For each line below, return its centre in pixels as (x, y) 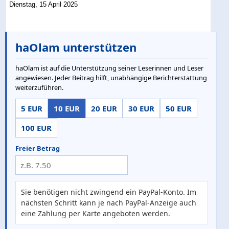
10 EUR (67, 109)
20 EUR (104, 109)
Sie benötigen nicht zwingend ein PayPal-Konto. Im (109, 192)
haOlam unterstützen (76, 47)
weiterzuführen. (39, 88)
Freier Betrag (38, 148)
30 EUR (141, 109)
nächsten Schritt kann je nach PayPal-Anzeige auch (109, 203)
